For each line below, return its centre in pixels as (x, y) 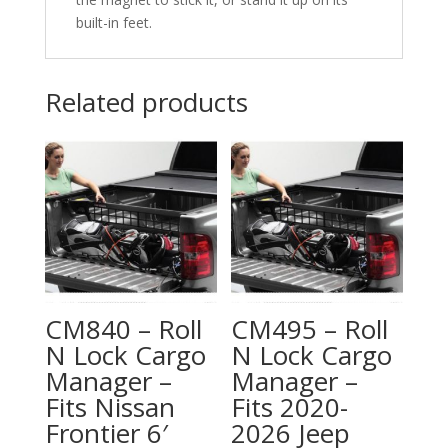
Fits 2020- (290, 406)
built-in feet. (113, 22)
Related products (146, 101)
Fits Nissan (109, 406)
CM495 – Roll (310, 328)
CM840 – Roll (123, 328)
